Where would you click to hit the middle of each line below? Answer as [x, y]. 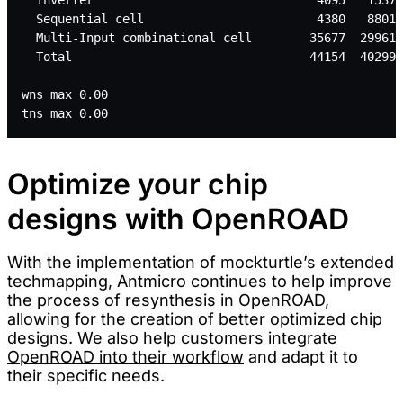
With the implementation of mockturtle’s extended [201, 262]
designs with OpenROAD [178, 219]
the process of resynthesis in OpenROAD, [168, 300]
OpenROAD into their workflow [125, 356]
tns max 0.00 [65, 113]
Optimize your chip [138, 184]
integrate [303, 337]
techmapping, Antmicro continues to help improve [200, 281]
